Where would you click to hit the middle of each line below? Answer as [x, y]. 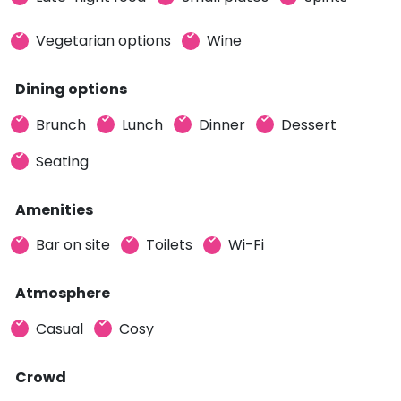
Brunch [61, 124]
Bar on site [73, 245]
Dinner [222, 124]
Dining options [71, 89]
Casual [60, 328]
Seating [62, 161]
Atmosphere [63, 293]
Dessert [309, 124]
